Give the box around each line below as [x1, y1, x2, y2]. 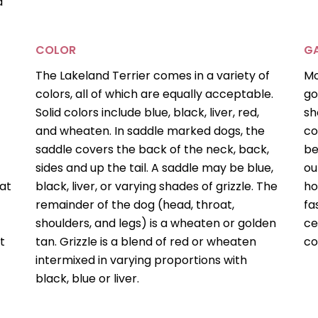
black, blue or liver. [35, 270, 140, 287]
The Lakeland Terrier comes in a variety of [35, 67, 270, 84]
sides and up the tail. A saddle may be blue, [35, 160, 274, 177]
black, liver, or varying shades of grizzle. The [35, 178, 278, 195]
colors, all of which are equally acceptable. [35, 86, 274, 103]
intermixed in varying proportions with [35, 252, 248, 269]
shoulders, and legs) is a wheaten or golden [35, 215, 277, 232]
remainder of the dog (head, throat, [35, 197, 235, 214]
